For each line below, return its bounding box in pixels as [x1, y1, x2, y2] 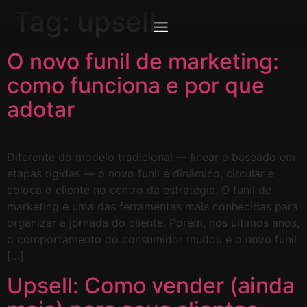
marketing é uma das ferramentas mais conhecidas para [7, 199, 298, 213]
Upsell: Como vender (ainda [7, 272, 295, 299]
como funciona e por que [7, 72, 265, 99]
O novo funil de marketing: [7, 48, 279, 75]
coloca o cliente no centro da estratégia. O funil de [7, 183, 271, 197]
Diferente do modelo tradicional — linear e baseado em [7, 150, 295, 164]
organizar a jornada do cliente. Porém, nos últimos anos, [7, 216, 299, 230]
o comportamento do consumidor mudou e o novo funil [7, 232, 297, 246]
